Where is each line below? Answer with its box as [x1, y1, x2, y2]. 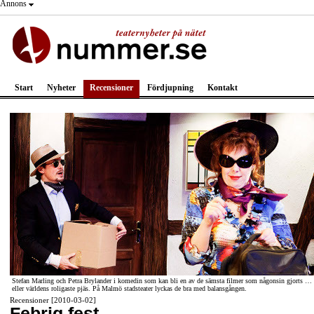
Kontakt [207, 83, 238, 93]
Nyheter [47, 83, 76, 93]
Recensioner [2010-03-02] [10, 296, 96, 304]
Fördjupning [147, 83, 193, 93]
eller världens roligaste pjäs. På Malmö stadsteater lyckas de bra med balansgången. [12, 285, 247, 292]
